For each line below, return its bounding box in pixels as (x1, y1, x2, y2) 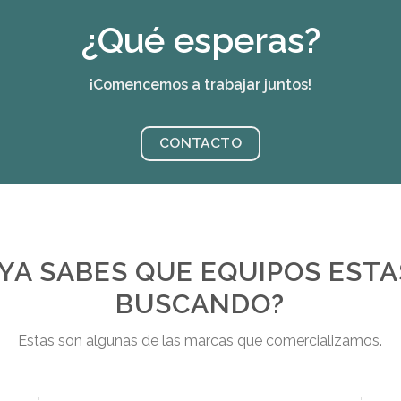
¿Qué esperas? (81, 19, 320, 61)
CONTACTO (158, 133, 243, 151)
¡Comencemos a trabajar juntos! (90, 75, 311, 93)
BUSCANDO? (115, 288, 286, 320)
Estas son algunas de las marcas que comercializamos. (18, 332, 383, 350)
